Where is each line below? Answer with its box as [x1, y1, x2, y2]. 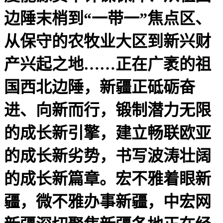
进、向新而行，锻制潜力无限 [4, 101, 211, 119]
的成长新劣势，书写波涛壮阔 [4, 146, 211, 165]
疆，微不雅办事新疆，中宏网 [4, 192, 211, 211]
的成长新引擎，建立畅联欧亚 [4, 123, 211, 142]
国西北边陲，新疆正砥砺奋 [4, 78, 195, 96]
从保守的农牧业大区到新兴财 [4, 32, 211, 50]
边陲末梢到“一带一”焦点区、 [4, 9, 211, 27]
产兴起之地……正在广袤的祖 [4, 55, 211, 73]
